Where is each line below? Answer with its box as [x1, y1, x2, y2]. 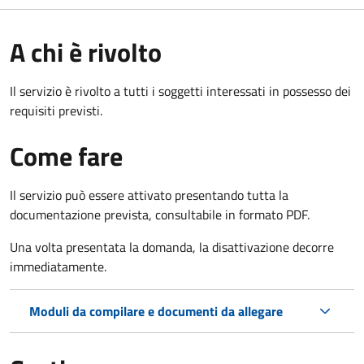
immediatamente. [10, 256, 106, 276]
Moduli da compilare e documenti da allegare [29, 301, 283, 321]
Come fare [10, 136, 123, 175]
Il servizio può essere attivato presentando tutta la [10, 184, 288, 205]
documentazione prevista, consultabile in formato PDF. [10, 204, 310, 224]
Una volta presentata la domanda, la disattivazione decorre [10, 236, 334, 257]
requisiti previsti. [10, 100, 102, 120]
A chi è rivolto [10, 32, 162, 71]
